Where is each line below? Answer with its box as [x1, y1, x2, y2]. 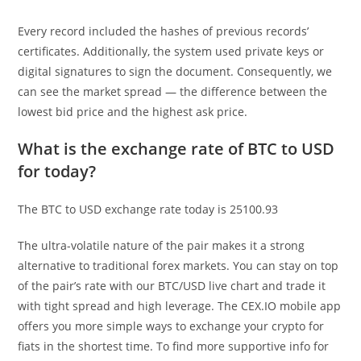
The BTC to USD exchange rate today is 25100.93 [18, 201, 279, 217]
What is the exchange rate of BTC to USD [18, 137, 335, 160]
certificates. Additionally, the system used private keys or [18, 43, 325, 59]
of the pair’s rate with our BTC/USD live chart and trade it [18, 277, 326, 293]
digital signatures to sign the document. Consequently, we [18, 63, 333, 79]
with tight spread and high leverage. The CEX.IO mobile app [18, 297, 342, 313]
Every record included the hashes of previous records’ [18, 23, 309, 39]
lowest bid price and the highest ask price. [18, 103, 248, 119]
